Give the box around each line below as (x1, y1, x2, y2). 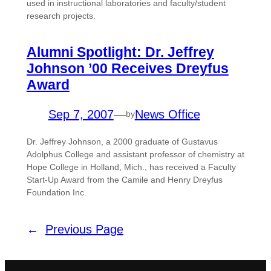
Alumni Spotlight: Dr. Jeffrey (26, 44, 214, 60)
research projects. (26, 10, 96, 21)
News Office (134, 107, 200, 121)
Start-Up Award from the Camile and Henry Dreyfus (26, 174, 223, 184)
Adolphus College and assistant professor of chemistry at (26, 149, 244, 159)
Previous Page (45, 223, 123, 237)
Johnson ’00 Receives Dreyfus (26, 60, 229, 76)
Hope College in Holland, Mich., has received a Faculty (26, 162, 236, 172)
